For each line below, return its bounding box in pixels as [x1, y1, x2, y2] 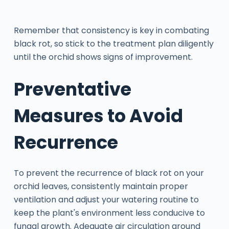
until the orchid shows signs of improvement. [13, 51, 193, 63]
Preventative [13, 77, 131, 102]
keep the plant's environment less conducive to [13, 207, 205, 219]
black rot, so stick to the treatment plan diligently [13, 38, 214, 50]
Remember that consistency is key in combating [13, 25, 209, 37]
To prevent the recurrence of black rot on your [13, 167, 204, 179]
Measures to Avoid [13, 103, 183, 129]
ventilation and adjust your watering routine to [13, 193, 199, 205]
